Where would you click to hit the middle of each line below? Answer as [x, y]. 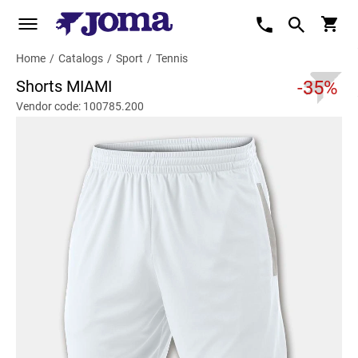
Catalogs [81, 58]
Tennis [172, 58]
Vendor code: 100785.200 [80, 106]
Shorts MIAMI [64, 86]
